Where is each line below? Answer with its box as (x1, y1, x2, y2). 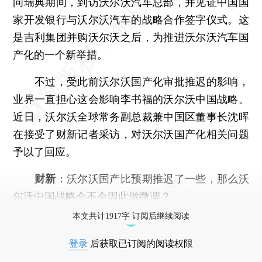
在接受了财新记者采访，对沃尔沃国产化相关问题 (13, 127, 249, 140)
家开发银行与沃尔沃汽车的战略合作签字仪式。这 (13, 13, 249, 26)
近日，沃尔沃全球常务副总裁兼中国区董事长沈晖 (13, 110, 249, 123)
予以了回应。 (13, 145, 77, 158)
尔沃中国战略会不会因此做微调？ (13, 190, 171, 202)
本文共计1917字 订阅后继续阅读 (73, 211, 189, 220)
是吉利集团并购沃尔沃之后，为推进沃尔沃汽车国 (13, 30, 249, 43)
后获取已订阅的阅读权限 (88, 238, 193, 249)
